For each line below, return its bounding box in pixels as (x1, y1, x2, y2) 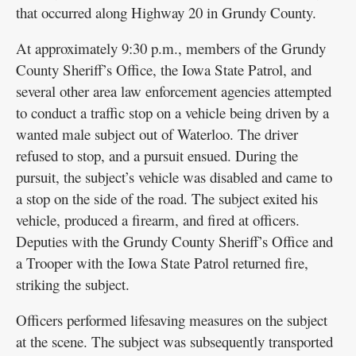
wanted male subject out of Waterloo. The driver (16, 124, 298, 145)
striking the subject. (16, 274, 130, 295)
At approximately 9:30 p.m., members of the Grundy (16, 38, 326, 59)
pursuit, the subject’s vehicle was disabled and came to (16, 167, 332, 188)
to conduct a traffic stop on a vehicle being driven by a (16, 103, 329, 123)
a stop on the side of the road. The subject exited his (16, 188, 318, 209)
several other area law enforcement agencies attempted (16, 81, 331, 102)
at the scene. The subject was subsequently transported (16, 331, 333, 352)
